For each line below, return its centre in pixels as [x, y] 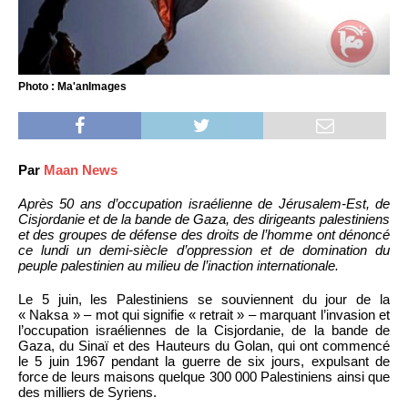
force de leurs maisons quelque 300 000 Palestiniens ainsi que [204, 377]
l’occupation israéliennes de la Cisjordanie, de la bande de [204, 331]
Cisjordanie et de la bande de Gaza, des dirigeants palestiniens [204, 219]
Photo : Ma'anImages [72, 87]
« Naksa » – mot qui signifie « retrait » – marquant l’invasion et [204, 315]
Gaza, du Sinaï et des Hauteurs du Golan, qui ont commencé [204, 346]
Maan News [81, 170]
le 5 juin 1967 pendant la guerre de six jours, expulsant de [204, 362]
